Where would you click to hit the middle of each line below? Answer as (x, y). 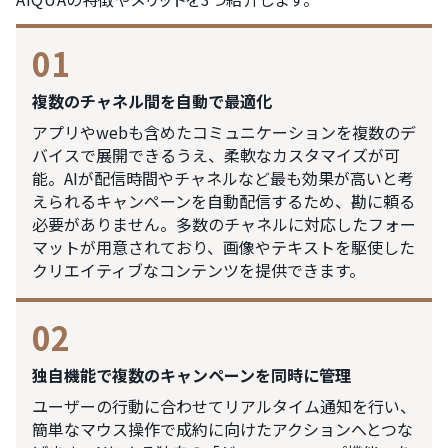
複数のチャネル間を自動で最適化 (152, 101)
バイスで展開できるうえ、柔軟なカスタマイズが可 (216, 155)
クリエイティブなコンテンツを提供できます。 (198, 270)
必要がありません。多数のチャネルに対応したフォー (224, 224)
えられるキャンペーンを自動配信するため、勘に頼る (223, 201)
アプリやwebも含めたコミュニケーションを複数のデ (224, 132)
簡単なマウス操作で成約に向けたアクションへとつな (222, 429)
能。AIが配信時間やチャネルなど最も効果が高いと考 (223, 178)
